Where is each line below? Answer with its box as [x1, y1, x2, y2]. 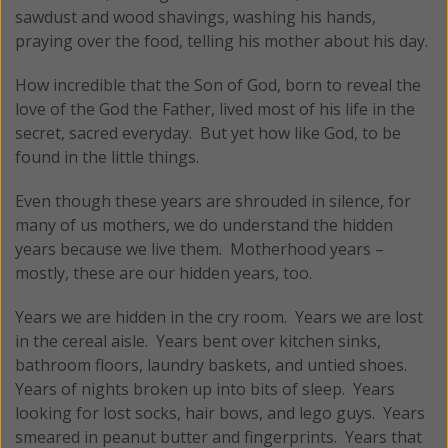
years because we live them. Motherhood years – [15, 238, 384, 261]
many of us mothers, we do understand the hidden [15, 214, 393, 237]
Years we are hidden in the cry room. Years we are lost [15, 306, 423, 329]
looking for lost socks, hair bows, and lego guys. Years [15, 402, 425, 425]
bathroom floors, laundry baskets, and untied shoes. [15, 354, 411, 377]
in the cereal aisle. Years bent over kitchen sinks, [15, 330, 381, 353]
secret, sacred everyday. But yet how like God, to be [15, 122, 401, 145]
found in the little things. [15, 146, 199, 169]
